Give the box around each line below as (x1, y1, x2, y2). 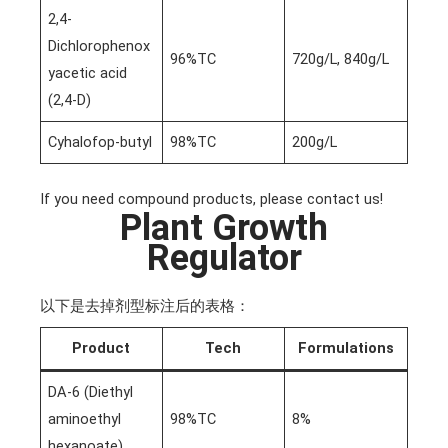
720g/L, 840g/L (292, 50, 390, 69)
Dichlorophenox (48, 37, 151, 56)
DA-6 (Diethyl (48, 383, 134, 402)
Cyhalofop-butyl (48, 133, 153, 152)
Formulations (297, 339, 394, 358)
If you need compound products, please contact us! (39, 189, 383, 208)
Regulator (146, 236, 302, 279)
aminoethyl (48, 410, 122, 429)
